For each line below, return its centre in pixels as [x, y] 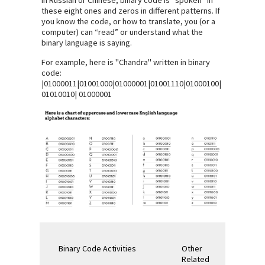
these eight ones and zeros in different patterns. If [131, 10]
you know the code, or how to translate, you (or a [129, 21]
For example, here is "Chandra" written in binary [126, 62]
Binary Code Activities [97, 248]
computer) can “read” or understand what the [122, 32]
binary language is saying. [87, 42]
